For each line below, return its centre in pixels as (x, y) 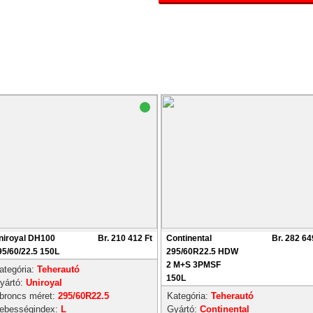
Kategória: (189, 296)
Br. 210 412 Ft (125, 238)
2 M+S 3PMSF (194, 265)
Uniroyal (44, 283)
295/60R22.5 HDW (202, 252)
